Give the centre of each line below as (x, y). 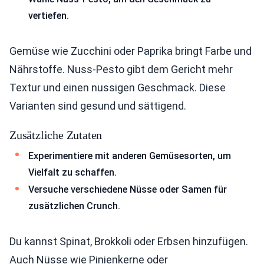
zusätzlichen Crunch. (74, 206)
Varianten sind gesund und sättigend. (98, 105)
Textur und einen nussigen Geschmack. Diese (118, 87)
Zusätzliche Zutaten (56, 135)
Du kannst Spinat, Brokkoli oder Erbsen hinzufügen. (129, 241)
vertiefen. (49, 16)
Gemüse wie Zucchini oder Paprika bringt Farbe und (131, 51)
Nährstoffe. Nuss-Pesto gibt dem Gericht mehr (121, 69)
